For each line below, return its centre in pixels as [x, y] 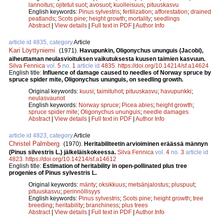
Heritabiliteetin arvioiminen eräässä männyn [146, 144]
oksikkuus [112, 184]
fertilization [137, 12]
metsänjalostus [148, 184]
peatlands [42, 18]
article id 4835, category [41, 42]
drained [201, 12]
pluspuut [183, 184]
